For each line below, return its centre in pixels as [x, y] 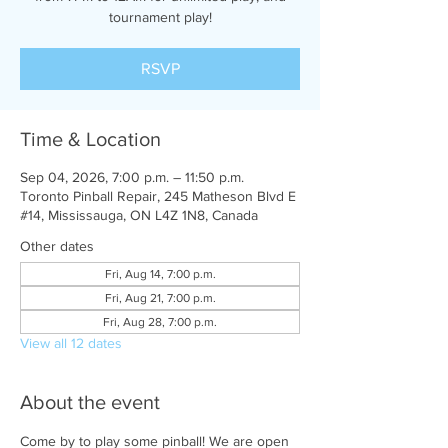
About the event [90, 402]
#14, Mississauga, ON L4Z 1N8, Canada [139, 215]
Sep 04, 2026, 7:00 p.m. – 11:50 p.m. [132, 177]
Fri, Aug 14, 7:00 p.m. [160, 274]
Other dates [57, 246]
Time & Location [90, 139]
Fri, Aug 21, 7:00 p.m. [160, 298]
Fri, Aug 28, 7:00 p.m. [160, 322]
